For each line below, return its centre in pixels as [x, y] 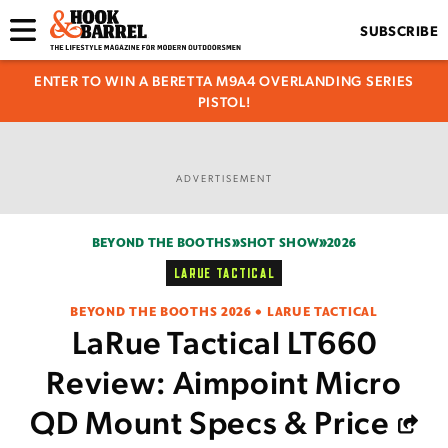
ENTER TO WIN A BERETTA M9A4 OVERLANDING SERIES [224, 80]
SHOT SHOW [279, 243]
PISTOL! [224, 101]
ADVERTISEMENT [224, 177]
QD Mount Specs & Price [210, 421]
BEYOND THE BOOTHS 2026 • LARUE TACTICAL [224, 312]
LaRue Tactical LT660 [224, 341]
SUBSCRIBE [399, 30]
